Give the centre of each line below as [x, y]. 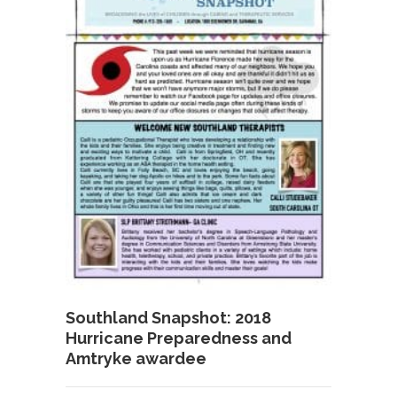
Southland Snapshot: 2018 [168, 317]
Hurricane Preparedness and [179, 338]
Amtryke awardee [136, 358]
